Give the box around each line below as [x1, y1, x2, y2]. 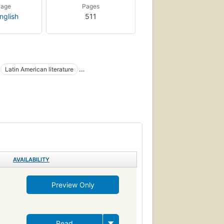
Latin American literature [5, 65, 73, 73]
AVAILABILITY [13, 155, 49, 163]
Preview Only [51, 180, 94, 189]
